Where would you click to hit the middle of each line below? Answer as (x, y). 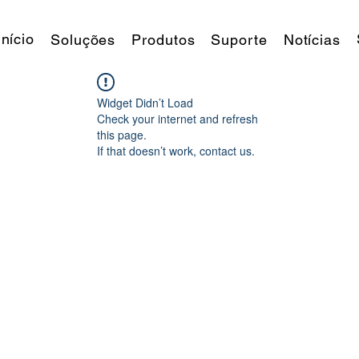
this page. (122, 135)
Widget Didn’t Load (145, 103)
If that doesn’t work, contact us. (176, 151)
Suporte (239, 40)
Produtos (163, 40)
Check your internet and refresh (177, 119)
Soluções (83, 40)
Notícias (312, 40)
